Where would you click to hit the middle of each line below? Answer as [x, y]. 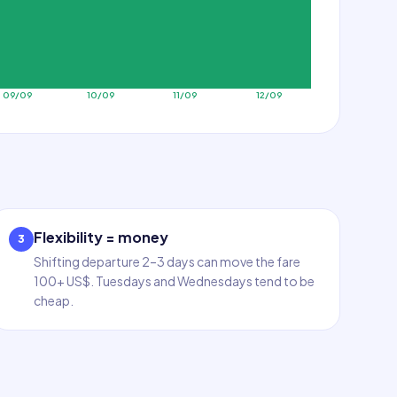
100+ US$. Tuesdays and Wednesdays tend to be [175, 281]
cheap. [54, 300]
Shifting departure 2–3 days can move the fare [167, 261]
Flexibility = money [101, 237]
